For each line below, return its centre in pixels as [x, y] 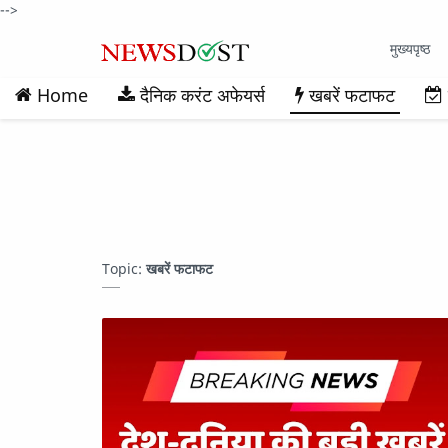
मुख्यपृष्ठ [410, 48]
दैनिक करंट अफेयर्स [202, 95]
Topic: [124, 268]
